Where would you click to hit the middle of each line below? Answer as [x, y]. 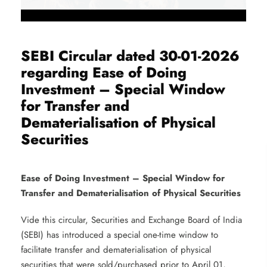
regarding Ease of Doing [104, 72]
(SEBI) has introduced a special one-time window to [119, 235]
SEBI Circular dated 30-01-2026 [130, 55]
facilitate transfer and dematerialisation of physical [116, 249]
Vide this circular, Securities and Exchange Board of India [131, 220]
